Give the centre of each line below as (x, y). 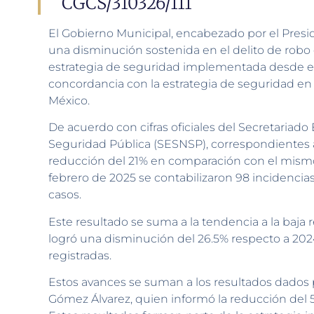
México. (69, 100)
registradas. (80, 255)
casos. (64, 195)
